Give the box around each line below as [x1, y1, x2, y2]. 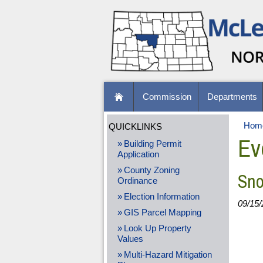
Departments [207, 92, 257, 102]
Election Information [123, 191, 200, 201]
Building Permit [123, 139, 181, 149]
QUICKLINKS [108, 122, 162, 132]
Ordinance [117, 176, 157, 186]
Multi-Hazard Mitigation [123, 249, 212, 259]
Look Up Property [123, 223, 191, 233]
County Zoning [123, 165, 180, 175]
